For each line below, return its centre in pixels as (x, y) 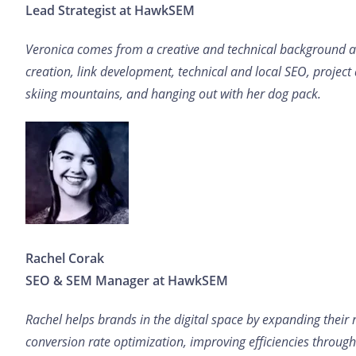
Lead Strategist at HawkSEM (110, 10)
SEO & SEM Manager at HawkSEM (127, 281)
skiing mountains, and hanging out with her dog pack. (173, 94)
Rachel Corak (65, 258)
